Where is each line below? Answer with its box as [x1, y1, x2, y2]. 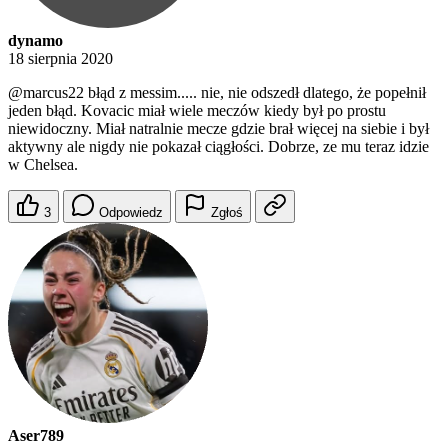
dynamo [8, 32, 63, 50]
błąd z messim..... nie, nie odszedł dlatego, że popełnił [84, 84, 426, 102]
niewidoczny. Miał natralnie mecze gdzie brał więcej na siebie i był [8, 120, 429, 138]
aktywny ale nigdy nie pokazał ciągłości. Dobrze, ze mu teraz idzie [8, 138, 429, 156]
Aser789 [8, 427, 64, 445]
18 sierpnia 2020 [8, 50, 113, 68]
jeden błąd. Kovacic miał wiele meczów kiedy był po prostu [8, 102, 386, 120]
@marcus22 [8, 84, 84, 102]
